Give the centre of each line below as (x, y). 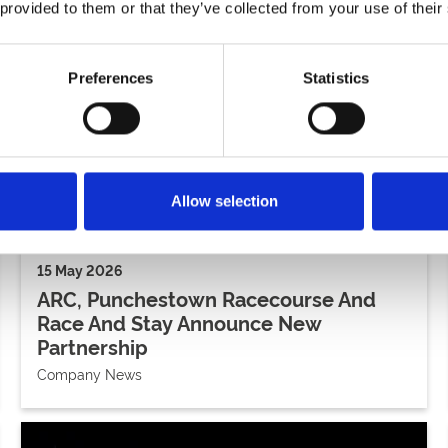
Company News (90, 373)
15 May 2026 (80, 269)
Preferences (111, 78)
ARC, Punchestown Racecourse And (207, 297)
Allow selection (224, 201)
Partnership (93, 345)
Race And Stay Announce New (179, 321)
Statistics (336, 78)
